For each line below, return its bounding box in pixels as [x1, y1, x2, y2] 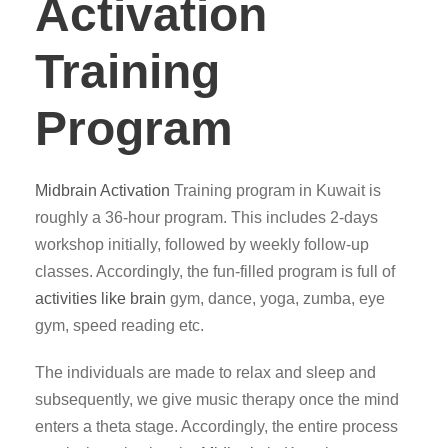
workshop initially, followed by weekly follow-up [35, 236, 369, 253]
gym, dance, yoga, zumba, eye [166, 290, 385, 307]
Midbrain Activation [35, 182, 170, 199]
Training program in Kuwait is [170, 182, 381, 199]
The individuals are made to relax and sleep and [35, 364, 376, 381]
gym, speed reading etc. [35, 317, 204, 334]
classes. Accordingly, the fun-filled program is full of [35, 263, 395, 280]
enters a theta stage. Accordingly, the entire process [35, 418, 398, 435]
